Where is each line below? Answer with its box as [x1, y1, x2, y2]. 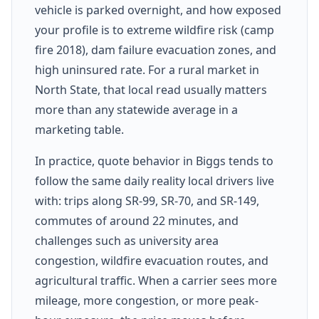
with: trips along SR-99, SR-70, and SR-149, [35, 192, 259, 209]
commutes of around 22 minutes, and [35, 212, 239, 229]
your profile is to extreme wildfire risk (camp [35, 21, 274, 38]
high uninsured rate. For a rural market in [35, 61, 259, 78]
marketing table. [35, 121, 124, 137]
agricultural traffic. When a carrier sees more [35, 272, 277, 288]
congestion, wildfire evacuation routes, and [35, 252, 268, 268]
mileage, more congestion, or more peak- [35, 292, 258, 308]
